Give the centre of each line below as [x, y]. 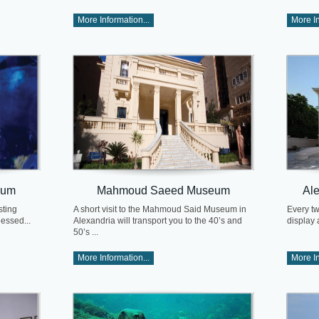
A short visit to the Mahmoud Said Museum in [160, 210]
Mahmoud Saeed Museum [163, 190]
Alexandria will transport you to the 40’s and [158, 221]
